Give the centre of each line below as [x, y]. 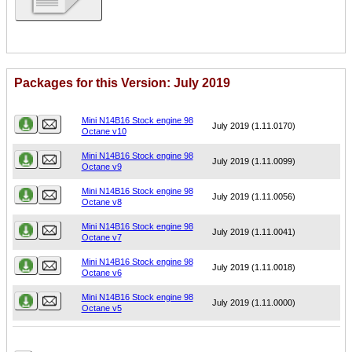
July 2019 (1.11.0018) [253, 268]
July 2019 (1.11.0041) [253, 232]
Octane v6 [101, 273]
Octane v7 [101, 238]
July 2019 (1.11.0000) [253, 303]
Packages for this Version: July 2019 [122, 83]
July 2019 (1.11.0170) [253, 126]
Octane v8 [101, 202]
